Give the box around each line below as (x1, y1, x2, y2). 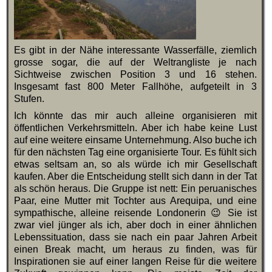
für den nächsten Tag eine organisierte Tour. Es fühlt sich (13, 147, 257, 158)
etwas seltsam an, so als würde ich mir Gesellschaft (13, 159, 257, 170)
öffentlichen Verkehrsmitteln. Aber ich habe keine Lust (13, 123, 257, 134)
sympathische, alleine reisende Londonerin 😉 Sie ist (13, 208, 257, 219)
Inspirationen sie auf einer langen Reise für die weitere (13, 256, 257, 267)
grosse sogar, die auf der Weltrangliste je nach (13, 57, 257, 68)
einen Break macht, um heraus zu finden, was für (13, 244, 257, 255)
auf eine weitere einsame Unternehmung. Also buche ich (13, 135, 257, 146)
